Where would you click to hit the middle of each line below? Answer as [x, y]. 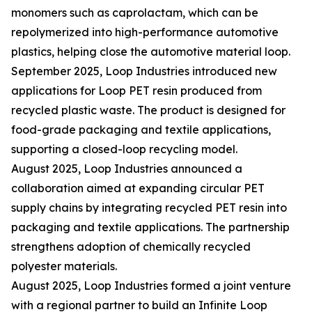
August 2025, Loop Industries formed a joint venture [151, 286]
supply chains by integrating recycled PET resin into [149, 208]
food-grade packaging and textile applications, [141, 130]
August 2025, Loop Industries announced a [127, 169]
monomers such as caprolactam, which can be [135, 13]
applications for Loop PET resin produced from [136, 91]
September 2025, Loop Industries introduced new [144, 71]
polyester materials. [64, 266]
